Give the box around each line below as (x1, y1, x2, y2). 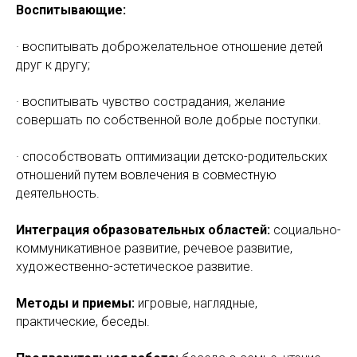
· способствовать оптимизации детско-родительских (16, 149, 328, 164)
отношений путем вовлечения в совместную (16, 167, 277, 182)
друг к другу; (16, 57, 90, 73)
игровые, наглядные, (138, 296, 257, 311)
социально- (273, 222, 341, 237)
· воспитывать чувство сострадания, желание (16, 94, 285, 109)
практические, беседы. (16, 314, 150, 329)
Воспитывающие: (16, 2, 126, 18)
